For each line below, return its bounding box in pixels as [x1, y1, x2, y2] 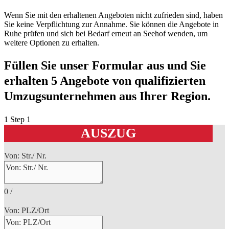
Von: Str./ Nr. [4, 151, 47, 160]
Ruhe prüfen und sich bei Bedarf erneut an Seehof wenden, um [4, 29, 208, 38]
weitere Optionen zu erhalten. [4, 38, 99, 47]
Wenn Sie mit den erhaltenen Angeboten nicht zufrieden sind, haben [4, 10, 223, 19]
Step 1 [10, 114, 31, 124]
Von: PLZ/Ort [4, 205, 49, 215]
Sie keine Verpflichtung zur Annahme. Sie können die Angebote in [4, 19, 219, 29]
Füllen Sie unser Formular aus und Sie [4, 58, 206, 72]
